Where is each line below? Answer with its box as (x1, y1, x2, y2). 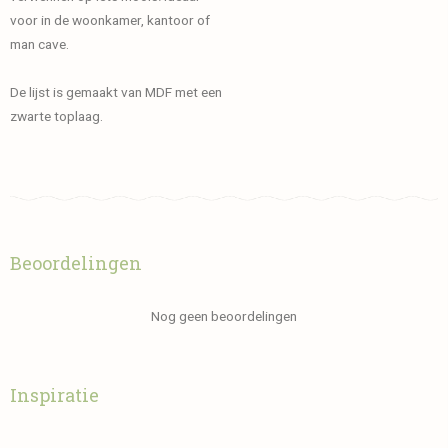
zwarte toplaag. (10, 107, 103, 124)
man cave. (10, 35, 69, 52)
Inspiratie (10, 382, 99, 407)
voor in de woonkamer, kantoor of (10, 11, 210, 28)
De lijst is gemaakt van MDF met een (10, 83, 222, 100)
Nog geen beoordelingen (151, 307, 297, 324)
